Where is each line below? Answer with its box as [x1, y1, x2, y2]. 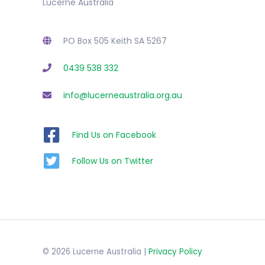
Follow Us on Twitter [72, 155, 153, 167]
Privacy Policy [148, 246, 202, 258]
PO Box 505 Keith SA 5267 [63, 34, 167, 47]
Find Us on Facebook [72, 128, 156, 141]
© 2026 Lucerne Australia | [43, 246, 148, 258]
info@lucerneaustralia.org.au [63, 89, 182, 101]
